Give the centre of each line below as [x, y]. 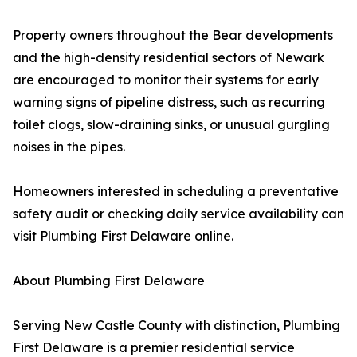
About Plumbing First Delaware [109, 280]
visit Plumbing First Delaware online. [123, 236]
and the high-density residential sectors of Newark [169, 57]
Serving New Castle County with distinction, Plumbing [177, 325]
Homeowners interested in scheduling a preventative [176, 191]
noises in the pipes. [69, 147]
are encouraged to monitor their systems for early [166, 80]
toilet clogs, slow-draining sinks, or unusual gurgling [171, 124]
